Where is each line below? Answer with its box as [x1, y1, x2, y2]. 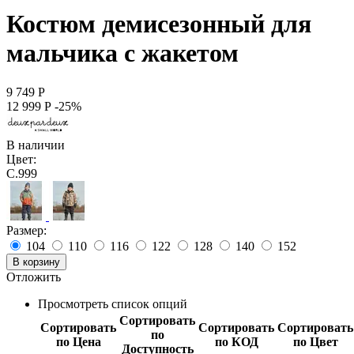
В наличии [6, 137, 65, 152]
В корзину [13, 255, 60, 268]
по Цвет [292, 334, 338, 348]
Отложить [6, 269, 61, 284]
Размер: [6, 223, 47, 237]
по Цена [55, 334, 101, 348]
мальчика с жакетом [6, 39, 239, 68]
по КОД [214, 334, 258, 348]
